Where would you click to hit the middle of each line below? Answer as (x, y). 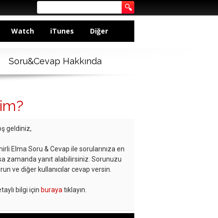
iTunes (62, 31)
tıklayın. (74, 190)
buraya (52, 190)
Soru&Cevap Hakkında (55, 61)
